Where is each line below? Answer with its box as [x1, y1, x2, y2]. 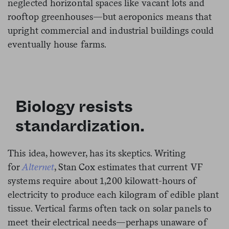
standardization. [15, 118, 145, 135]
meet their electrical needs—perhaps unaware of [8, 217, 207, 228]
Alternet [22, 162, 55, 173]
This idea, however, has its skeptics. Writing [8, 148, 186, 159]
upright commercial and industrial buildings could [8, 25, 214, 36]
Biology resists [15, 99, 133, 116]
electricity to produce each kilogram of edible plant [8, 189, 219, 200]
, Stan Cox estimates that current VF [54, 162, 202, 173]
